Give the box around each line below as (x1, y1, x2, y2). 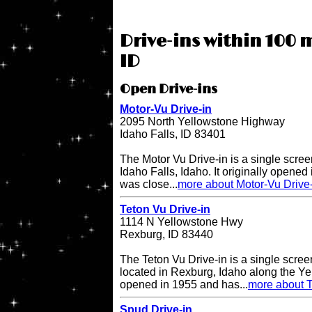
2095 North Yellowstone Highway (120, 116, 285, 128)
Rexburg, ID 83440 (120, 228, 213, 241)
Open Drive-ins (120, 82, 217, 98)
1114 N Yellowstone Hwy (120, 216, 243, 228)
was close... (120, 178, 178, 191)
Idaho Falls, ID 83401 (120, 128, 226, 141)
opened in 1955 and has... (120, 279, 248, 291)
